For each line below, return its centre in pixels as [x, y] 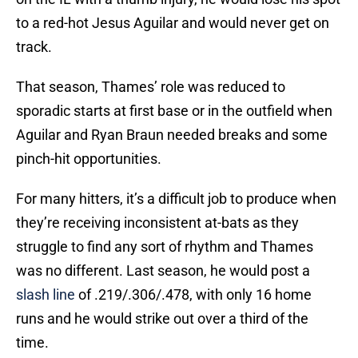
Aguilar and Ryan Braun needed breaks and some [172, 135]
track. [34, 47]
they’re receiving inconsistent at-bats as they [157, 223]
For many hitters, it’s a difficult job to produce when [176, 199]
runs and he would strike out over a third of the [162, 319]
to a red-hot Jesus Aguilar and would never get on [173, 23]
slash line [46, 295]
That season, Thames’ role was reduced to [151, 87]
